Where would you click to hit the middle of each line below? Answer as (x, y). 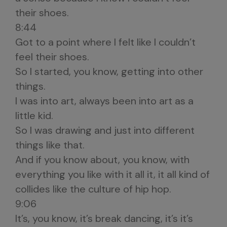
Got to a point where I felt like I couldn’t (105, 42)
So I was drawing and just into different (105, 130)
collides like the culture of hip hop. (93, 189)
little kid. (34, 116)
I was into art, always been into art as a (104, 101)
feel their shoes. (52, 57)
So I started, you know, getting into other (109, 71)
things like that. (50, 145)
